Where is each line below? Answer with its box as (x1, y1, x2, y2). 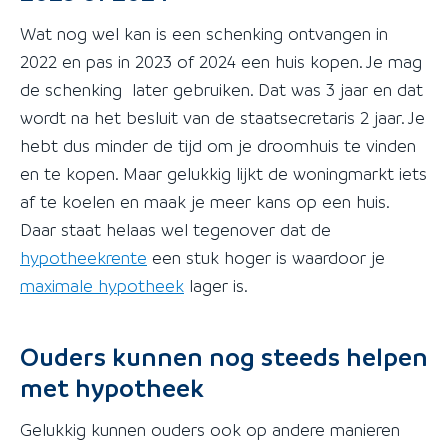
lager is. (184, 274, 248, 296)
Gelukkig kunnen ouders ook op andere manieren (20, 419, 400, 441)
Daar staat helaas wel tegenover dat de (20, 218, 331, 240)
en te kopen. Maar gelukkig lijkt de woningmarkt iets (20, 162, 427, 184)
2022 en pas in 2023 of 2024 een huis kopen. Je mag (20, 50, 422, 72)
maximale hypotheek (20, 274, 184, 296)
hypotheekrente (20, 246, 147, 268)
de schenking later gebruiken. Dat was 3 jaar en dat (20, 78, 423, 100)
